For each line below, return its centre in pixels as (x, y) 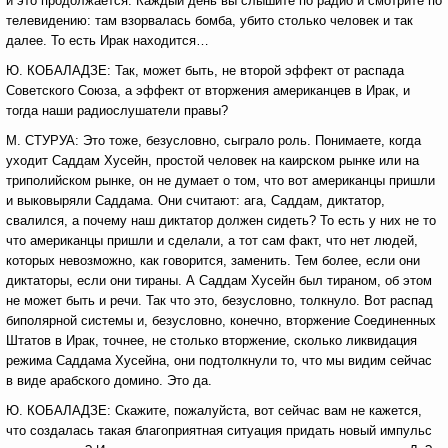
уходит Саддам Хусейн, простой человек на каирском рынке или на (212, 160)
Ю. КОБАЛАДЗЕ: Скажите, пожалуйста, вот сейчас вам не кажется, (214, 410)
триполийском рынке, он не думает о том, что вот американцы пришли (220, 180)
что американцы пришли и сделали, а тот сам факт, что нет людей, (212, 240)
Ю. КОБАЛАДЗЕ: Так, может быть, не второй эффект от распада (205, 70)
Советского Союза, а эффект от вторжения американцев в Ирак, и (208, 90)
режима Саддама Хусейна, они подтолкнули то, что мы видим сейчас (219, 360)
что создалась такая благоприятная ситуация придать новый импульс (219, 430)
